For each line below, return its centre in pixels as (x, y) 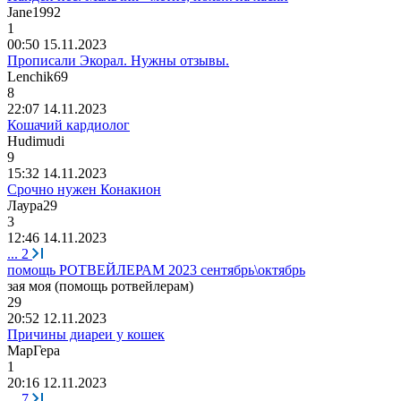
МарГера (34, 350)
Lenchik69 (38, 76)
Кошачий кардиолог (68, 124)
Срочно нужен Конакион (84, 189)
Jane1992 (34, 12)
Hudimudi (36, 141)
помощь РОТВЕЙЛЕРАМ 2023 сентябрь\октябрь (156, 269)
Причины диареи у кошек (86, 334)
